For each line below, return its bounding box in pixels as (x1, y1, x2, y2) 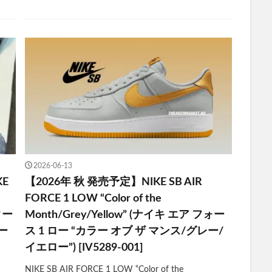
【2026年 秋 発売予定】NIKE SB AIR (24, 177, 202, 188)
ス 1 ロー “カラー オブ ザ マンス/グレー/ (24, 226, 223, 237)
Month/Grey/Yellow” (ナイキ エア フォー (24, 209, 225, 221)
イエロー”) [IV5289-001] (24, 242, 143, 254)
